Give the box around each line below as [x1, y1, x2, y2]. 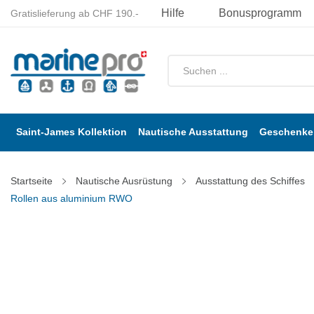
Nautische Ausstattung [138, 126, 248, 138]
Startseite [11, 175, 53, 187]
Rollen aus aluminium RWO [11, 193, 132, 205]
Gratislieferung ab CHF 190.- [11, 8, 139, 19]
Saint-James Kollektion [16, 126, 127, 138]
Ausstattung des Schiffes [196, 175, 305, 187]
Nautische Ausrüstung [76, 175, 172, 187]
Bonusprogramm [219, 7, 301, 19]
